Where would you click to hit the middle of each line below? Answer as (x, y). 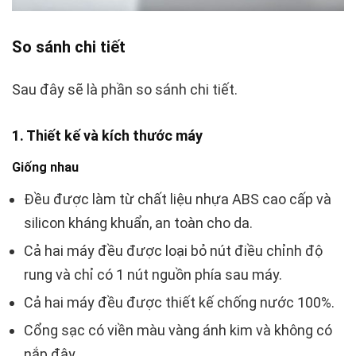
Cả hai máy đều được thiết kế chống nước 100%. (179, 303)
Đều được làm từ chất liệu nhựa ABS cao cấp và (178, 199)
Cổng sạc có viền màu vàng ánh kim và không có (178, 331)
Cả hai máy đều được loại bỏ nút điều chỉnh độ (173, 251)
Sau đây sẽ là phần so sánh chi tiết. (125, 90)
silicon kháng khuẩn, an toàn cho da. (138, 223)
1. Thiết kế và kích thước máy (107, 136)
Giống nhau (45, 168)
